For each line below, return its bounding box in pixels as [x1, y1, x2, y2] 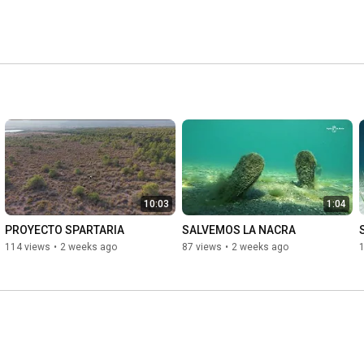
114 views [5, 241, 50, 253]
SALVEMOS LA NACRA [182, 223, 296, 237]
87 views [182, 241, 222, 253]
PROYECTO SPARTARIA [5, 223, 124, 237]
